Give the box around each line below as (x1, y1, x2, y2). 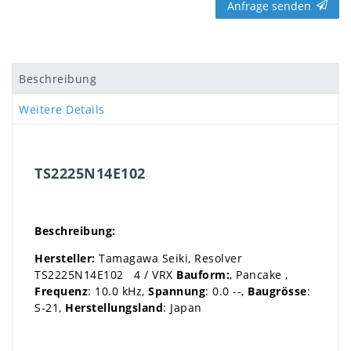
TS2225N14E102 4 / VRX (34, 266, 173, 282)
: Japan (163, 299, 202, 315)
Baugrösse (248, 283, 307, 299)
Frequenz (34, 283, 88, 299)
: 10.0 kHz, (88, 283, 148, 299)
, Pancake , (230, 266, 288, 282)
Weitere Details (19, 101, 105, 117)
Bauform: (172, 266, 230, 282)
